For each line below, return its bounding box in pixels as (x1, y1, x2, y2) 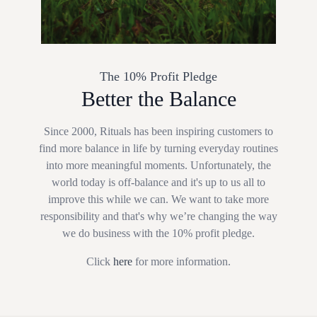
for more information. (132, 255, 231, 268)
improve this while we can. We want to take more (48, 193, 269, 206)
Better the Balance (81, 87, 236, 111)
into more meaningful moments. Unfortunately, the (46, 159, 271, 172)
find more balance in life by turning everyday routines (39, 142, 278, 155)
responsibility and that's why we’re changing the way (40, 210, 277, 223)
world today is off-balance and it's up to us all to (52, 176, 265, 189)
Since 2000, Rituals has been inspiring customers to (44, 125, 273, 138)
